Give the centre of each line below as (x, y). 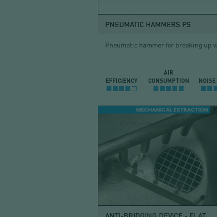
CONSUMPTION (169, 80)
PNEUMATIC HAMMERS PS (148, 24)
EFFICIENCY (121, 80)
